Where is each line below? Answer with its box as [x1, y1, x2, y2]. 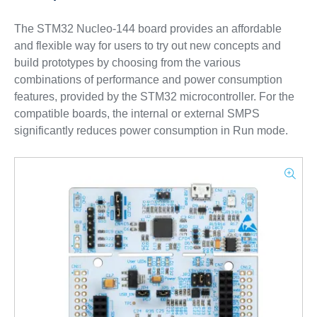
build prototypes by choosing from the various [13, 57, 241, 69]
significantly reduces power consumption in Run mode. [13, 125, 288, 137]
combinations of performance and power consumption [13, 74, 282, 86]
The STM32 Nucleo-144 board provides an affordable [13, 23, 282, 35]
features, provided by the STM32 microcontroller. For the [13, 91, 294, 103]
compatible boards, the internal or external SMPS [13, 108, 260, 120]
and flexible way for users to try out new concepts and [13, 40, 281, 52]
